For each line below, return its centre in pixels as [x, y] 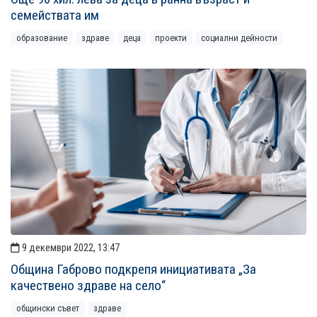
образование [42, 38]
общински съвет [48, 309]
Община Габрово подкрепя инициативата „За [133, 270]
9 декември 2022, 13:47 [70, 248]
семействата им [55, 16]
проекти [171, 38]
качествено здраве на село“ [88, 286]
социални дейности [239, 38]
